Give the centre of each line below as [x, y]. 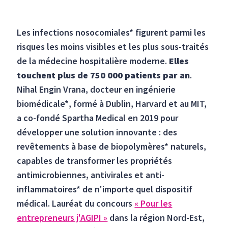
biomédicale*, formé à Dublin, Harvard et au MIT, [112, 104]
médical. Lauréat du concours [76, 203]
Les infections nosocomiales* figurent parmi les [111, 32]
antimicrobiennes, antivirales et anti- [91, 175]
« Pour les [153, 203]
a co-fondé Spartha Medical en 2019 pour [98, 118]
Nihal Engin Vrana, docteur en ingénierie [96, 89]
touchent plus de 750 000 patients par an [104, 75]
